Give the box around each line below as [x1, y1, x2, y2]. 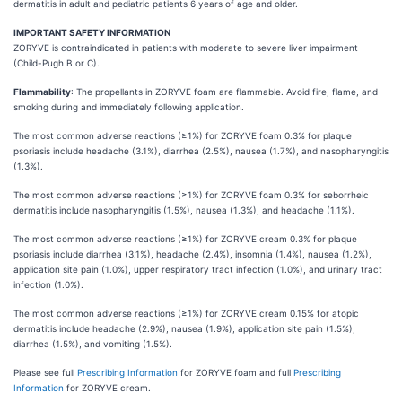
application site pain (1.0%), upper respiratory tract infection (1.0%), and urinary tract [13, 264, 382, 275]
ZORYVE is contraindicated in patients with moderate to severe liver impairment [13, 42, 358, 53]
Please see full [13, 367, 77, 378]
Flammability [13, 86, 71, 97]
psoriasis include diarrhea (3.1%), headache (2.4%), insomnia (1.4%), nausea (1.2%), [13, 249, 371, 259]
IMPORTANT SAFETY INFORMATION [13, 27, 174, 38]
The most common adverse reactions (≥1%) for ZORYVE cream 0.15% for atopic [13, 308, 359, 319]
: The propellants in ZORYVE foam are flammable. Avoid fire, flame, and [71, 86, 378, 97]
